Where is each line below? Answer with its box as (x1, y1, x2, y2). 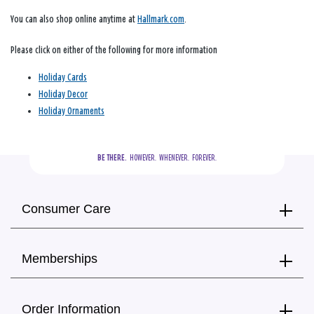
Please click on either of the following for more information (11, 44, 217, 55)
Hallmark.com (137, 13, 184, 25)
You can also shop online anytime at (11, 13, 137, 25)
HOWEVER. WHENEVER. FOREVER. (127, 153, 217, 162)
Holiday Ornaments (39, 105, 104, 116)
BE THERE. (97, 153, 127, 162)
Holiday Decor (39, 88, 88, 100)
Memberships (22, 252, 97, 266)
